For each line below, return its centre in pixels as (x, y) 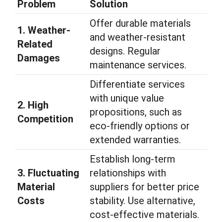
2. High (33, 105)
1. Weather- (44, 30)
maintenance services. (138, 65)
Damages (39, 58)
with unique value (127, 98)
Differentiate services (137, 84)
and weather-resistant (138, 37)
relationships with (128, 173)
